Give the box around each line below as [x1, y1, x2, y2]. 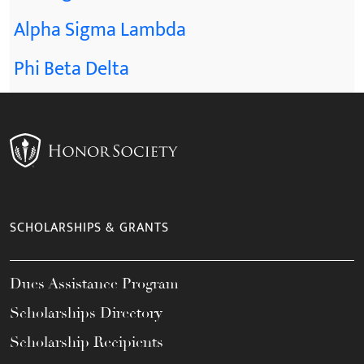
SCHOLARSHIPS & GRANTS [10, 216, 169, 239]
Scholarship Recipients [10, 332, 163, 351]
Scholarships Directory [10, 303, 162, 322]
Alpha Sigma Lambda [14, 13, 186, 46]
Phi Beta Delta [14, 52, 129, 85]
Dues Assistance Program [10, 274, 179, 292]
